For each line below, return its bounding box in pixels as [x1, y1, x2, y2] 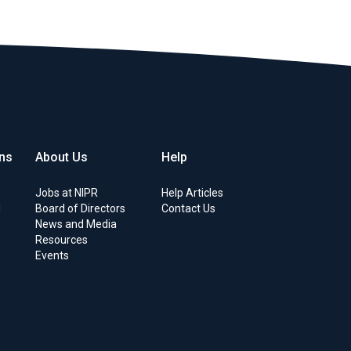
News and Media [34, 218, 117, 230]
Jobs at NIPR [34, 186, 98, 199]
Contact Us [161, 202, 216, 215]
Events [34, 249, 69, 262]
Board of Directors [34, 202, 125, 215]
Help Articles [161, 186, 224, 199]
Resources [34, 233, 88, 246]
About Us [34, 150, 88, 165]
